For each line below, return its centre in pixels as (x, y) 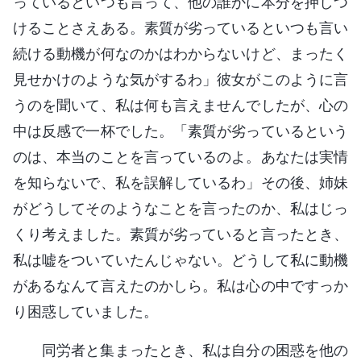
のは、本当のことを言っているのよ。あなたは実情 (180, 156)
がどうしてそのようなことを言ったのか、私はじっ (180, 208)
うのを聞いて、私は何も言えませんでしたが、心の (180, 105)
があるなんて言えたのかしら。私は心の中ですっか (180, 285)
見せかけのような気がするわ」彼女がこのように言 (180, 79)
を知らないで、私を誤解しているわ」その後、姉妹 (180, 182)
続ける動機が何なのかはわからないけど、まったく (180, 53)
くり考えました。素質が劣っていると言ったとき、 (180, 234)
